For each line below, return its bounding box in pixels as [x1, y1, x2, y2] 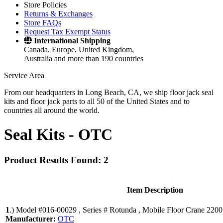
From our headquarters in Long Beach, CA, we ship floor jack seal [4, 88, 214, 97]
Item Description [126, 185, 183, 194]
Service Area [4, 71, 44, 80]
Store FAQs [24, 18, 61, 27]
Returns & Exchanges [24, 9, 93, 18]
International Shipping [34, 36, 111, 45]
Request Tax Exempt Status [24, 27, 111, 36]
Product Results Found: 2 [4, 154, 109, 165]
